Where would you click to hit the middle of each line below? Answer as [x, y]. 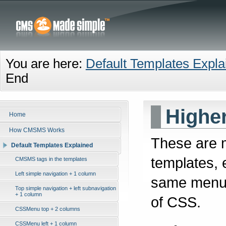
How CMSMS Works [37, 130]
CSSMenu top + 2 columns [48, 209]
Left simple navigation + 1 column [56, 174]
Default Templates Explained [52, 146]
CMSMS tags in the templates [51, 159]
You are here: [45, 63]
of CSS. [176, 202]
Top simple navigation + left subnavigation [66, 188]
